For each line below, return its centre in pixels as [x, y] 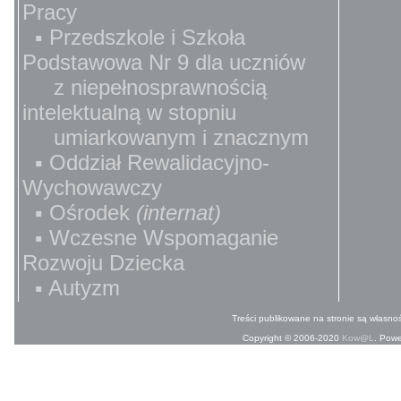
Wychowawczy [92, 188]
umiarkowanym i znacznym [166, 137]
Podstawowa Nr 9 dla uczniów [164, 62]
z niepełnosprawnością [145, 87]
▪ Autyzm [71, 288]
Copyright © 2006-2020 [293, 338]
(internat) [179, 213]
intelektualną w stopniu [129, 112]
